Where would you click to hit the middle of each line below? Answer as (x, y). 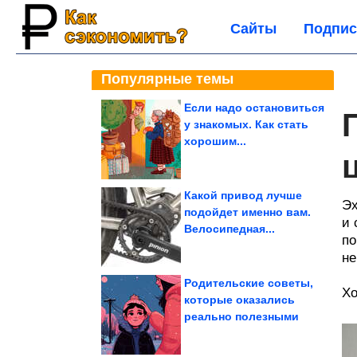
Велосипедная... (229, 229)
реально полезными (241, 316)
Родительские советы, (249, 283)
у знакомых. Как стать (246, 124)
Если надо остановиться (254, 108)
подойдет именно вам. (247, 212)
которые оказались (239, 300)
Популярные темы (167, 79)
